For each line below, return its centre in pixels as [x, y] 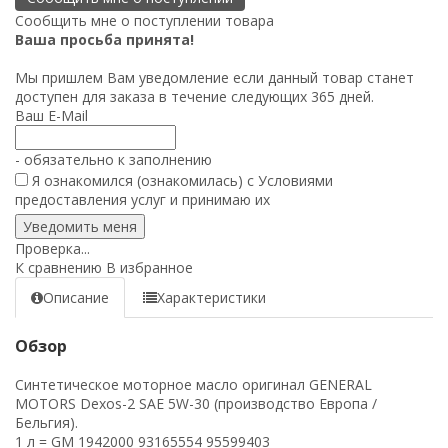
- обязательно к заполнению [113, 159]
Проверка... [52, 248]
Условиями [295, 180]
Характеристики [211, 297]
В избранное [149, 267]
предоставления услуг [90, 199]
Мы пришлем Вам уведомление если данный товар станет [214, 77]
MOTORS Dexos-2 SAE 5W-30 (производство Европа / [196, 403]
